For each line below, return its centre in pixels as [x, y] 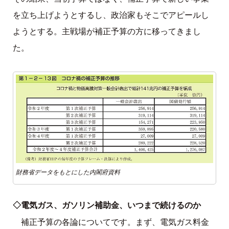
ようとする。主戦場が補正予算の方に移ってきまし [107, 31]
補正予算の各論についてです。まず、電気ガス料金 [115, 222]
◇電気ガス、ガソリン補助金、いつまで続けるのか [107, 205]
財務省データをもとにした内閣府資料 [68, 173]
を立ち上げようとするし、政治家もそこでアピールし [111, 15]
